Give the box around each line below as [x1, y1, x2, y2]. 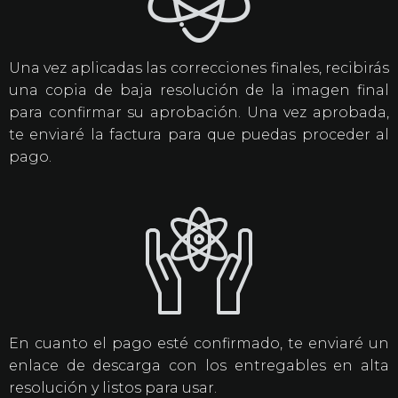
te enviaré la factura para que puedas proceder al [8, 126, 390, 144]
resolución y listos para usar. [8, 378, 217, 396]
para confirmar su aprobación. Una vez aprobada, [8, 104, 390, 122]
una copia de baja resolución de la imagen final [8, 82, 390, 99]
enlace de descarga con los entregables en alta [8, 356, 390, 374]
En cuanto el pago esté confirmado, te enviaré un [8, 334, 390, 352]
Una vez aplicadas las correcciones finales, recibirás [8, 60, 390, 77]
